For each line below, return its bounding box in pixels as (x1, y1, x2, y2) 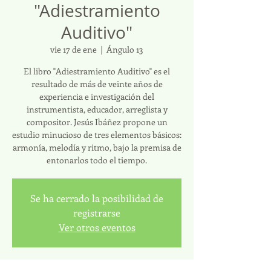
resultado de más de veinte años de (31, 78, 163, 90)
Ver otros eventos (58, 221, 135, 233)
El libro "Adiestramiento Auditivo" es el (24, 65, 170, 77)
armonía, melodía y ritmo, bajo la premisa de (12, 142, 181, 153)
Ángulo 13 (106, 44, 143, 55)
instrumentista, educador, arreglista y (26, 103, 168, 115)
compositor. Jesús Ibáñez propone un (26, 116, 168, 128)
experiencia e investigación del (39, 91, 154, 102)
